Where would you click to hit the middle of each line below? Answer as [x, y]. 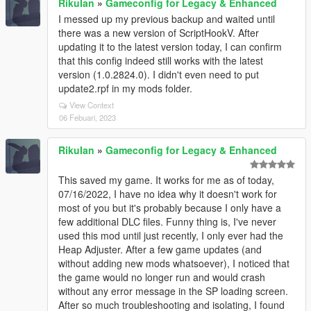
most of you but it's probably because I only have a [170, 208]
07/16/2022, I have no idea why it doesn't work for [168, 194]
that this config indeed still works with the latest [161, 61]
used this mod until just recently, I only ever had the [171, 236]
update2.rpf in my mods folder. [125, 89]
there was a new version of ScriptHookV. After [159, 33]
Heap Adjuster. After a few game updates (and [160, 250]
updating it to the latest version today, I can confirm [170, 47]
